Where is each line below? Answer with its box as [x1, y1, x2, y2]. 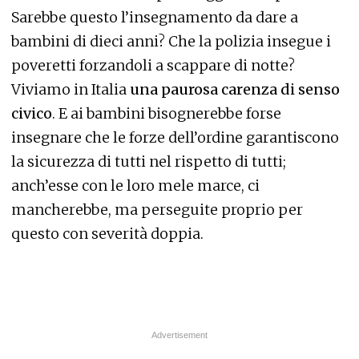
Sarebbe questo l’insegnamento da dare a [11, 8, 298, 27]
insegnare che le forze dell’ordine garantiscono [11, 128, 339, 147]
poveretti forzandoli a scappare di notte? [11, 56, 295, 75]
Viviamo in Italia [11, 80, 127, 99]
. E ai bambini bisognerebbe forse [52, 104, 281, 123]
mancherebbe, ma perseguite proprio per [11, 200, 303, 220]
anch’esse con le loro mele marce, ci [11, 176, 260, 196]
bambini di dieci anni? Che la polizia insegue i [11, 32, 331, 51]
